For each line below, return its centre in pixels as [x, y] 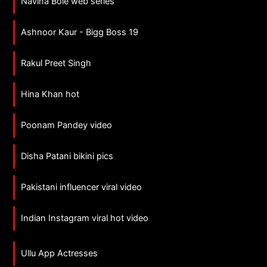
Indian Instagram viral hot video [85, 218]
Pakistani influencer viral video [82, 187]
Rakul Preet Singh [56, 63]
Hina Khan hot [50, 94]
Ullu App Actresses [60, 253]
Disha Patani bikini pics [67, 156]
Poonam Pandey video [67, 125]
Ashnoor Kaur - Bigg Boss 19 [80, 32]
